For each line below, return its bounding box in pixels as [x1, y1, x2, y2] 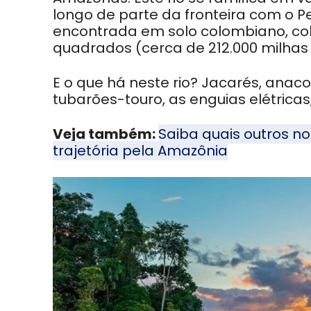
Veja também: [53, 124, 158, 144]
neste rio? [129, 73, 201, 93]
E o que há [53, 73, 129, 93]
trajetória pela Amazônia [53, 141, 228, 161]
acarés [209, 73, 259, 93]
